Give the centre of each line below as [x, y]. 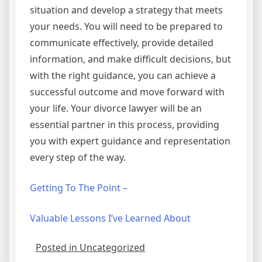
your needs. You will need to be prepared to [126, 26]
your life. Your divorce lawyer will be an [116, 108]
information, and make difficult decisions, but [130, 59]
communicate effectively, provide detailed [122, 42]
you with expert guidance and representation [130, 141]
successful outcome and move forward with [127, 92]
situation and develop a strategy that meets [126, 10]
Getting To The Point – [79, 187]
